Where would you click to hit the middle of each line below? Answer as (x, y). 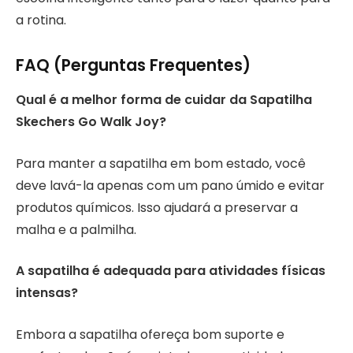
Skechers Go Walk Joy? (91, 122)
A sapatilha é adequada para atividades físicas (171, 271)
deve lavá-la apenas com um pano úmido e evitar (170, 185)
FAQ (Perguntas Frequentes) (133, 65)
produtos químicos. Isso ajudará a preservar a (157, 207)
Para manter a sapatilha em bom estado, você (161, 163)
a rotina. (41, 20)
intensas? (47, 293)
